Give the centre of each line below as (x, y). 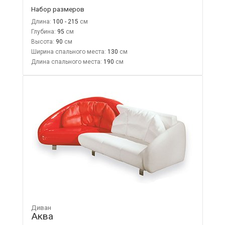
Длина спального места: (66, 62)
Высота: (42, 41)
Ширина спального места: (68, 51)
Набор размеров (58, 9)
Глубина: (43, 31)
